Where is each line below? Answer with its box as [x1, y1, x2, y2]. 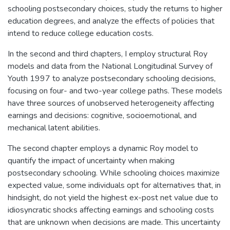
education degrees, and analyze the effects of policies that [8, 15, 215, 27]
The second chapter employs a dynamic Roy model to [8, 142, 198, 154]
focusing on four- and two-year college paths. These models [8, 85, 222, 97]
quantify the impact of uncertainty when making [8, 155, 175, 166]
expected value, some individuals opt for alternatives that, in [8, 179, 221, 191]
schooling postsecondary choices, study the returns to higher [8, 3, 222, 14]
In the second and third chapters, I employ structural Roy [8, 48, 207, 60]
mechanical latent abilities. [8, 122, 100, 133]
